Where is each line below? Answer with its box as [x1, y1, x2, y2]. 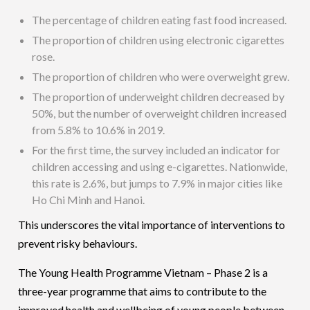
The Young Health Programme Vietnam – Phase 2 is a [18, 266, 268, 280]
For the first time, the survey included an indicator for [32, 143, 281, 157]
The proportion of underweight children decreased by [32, 90, 285, 104]
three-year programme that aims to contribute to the [18, 284, 267, 298]
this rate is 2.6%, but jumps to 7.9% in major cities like [32, 176, 283, 190]
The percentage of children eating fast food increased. [32, 13, 287, 27]
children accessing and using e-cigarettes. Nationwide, [32, 160, 288, 174]
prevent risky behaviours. [18, 237, 138, 250]
